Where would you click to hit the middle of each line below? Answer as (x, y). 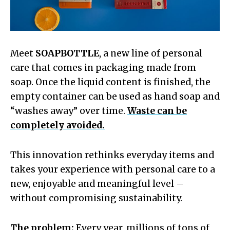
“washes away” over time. (69, 111)
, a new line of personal (151, 53)
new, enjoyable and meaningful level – (97, 184)
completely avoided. (57, 125)
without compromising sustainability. (96, 198)
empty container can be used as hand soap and (115, 96)
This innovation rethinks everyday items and (112, 155)
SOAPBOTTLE (67, 53)
